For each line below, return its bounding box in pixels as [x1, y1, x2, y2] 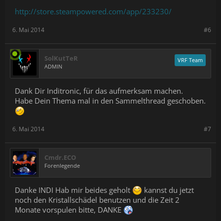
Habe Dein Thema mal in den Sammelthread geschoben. [15, 96, 206, 106]
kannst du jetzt [142, 185, 194, 195]
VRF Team [178, 56, 203, 64]
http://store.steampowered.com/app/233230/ [15, 6, 172, 16]
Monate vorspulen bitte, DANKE [15, 205, 123, 215]
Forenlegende [44, 162, 80, 169]
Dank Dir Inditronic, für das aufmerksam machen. [15, 86, 183, 96]
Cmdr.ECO [44, 153, 76, 162]
